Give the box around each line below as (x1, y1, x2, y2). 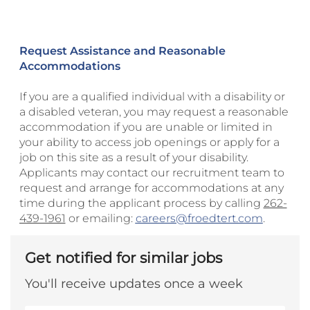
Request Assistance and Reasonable (19, 44, 226, 58)
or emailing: (65, 212, 136, 226)
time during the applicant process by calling (19, 197, 264, 210)
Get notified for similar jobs (25, 248, 222, 266)
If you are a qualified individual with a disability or (19, 90, 285, 104)
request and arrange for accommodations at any (19, 181, 284, 195)
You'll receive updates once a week (25, 275, 243, 291)
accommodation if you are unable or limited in (19, 120, 273, 134)
